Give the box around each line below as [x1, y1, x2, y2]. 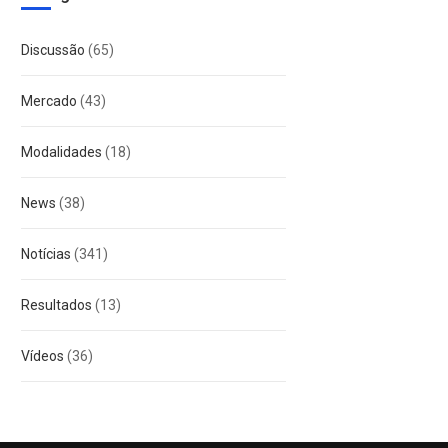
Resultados [21, 297, 92, 313]
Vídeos [21, 348, 64, 364]
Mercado [21, 93, 77, 109]
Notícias [21, 246, 71, 262]
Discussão [21, 42, 85, 58]
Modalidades [21, 144, 102, 160]
